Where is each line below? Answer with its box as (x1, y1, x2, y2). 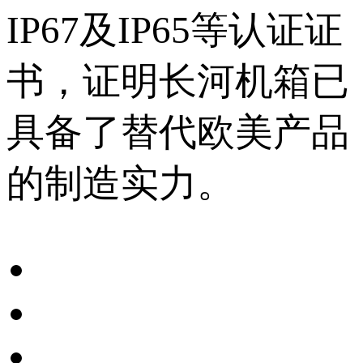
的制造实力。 (6, 162, 235, 205)
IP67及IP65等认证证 (6, 9, 343, 52)
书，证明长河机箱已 (6, 60, 349, 103)
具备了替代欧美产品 (6, 111, 349, 154)
